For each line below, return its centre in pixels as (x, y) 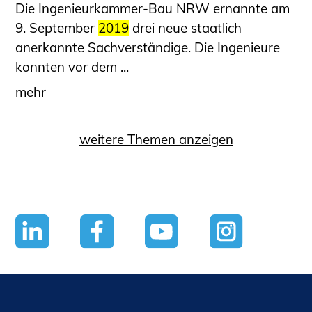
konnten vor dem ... (72, 67)
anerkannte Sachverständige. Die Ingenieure (148, 47)
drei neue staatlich (186, 28)
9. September (57, 28)
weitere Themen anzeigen (156, 140)
